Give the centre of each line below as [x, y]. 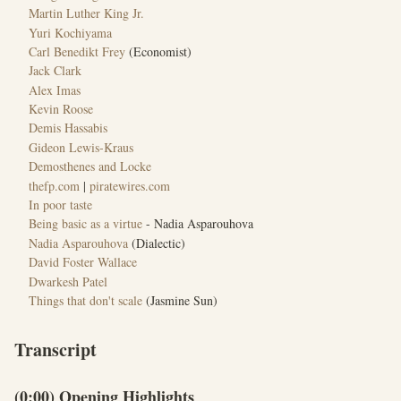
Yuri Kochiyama [70, 32]
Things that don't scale [85, 300]
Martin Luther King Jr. [86, 13]
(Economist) [158, 51]
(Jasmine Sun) [180, 300]
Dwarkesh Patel [68, 281]
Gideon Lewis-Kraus [81, 147]
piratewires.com [130, 185]
